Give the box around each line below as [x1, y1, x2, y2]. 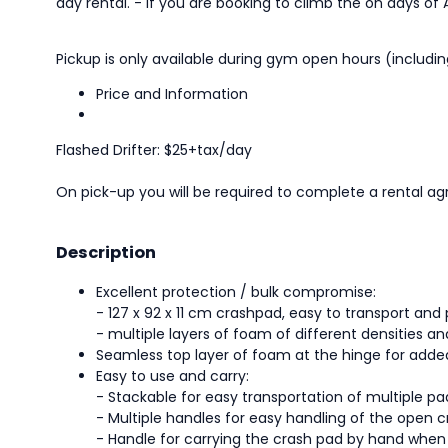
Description [56, 241, 156, 265]
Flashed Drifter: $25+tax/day [56, 139, 252, 160]
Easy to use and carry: [96, 365, 249, 386]
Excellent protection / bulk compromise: [96, 281, 376, 302]
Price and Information [96, 83, 248, 104]
